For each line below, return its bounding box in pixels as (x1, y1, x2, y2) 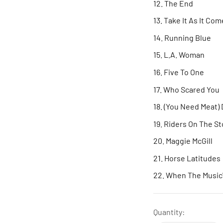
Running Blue (164, 32, 211, 42)
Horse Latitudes (164, 153, 221, 163)
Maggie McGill (166, 136, 213, 146)
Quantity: (153, 207, 185, 217)
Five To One (164, 67, 204, 77)
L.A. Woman (164, 50, 205, 60)
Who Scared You (163, 84, 220, 94)
